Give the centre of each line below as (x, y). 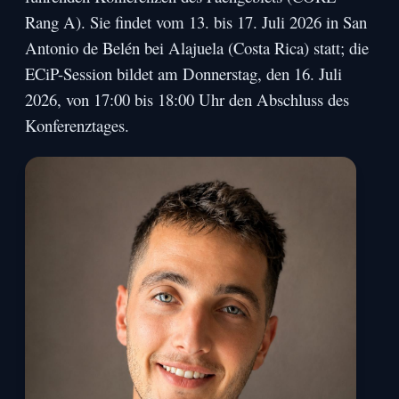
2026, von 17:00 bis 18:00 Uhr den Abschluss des (187, 100)
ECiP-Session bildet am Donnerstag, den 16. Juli (184, 74)
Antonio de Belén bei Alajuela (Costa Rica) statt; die (197, 48)
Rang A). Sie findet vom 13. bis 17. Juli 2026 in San (196, 22)
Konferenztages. (77, 126)
